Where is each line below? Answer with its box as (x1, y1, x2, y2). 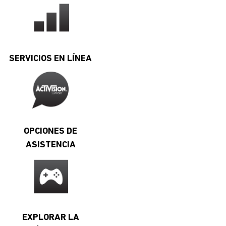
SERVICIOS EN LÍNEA (9, 53, 92, 64)
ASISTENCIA (25, 140, 76, 150)
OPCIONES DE (24, 126, 77, 136)
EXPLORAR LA (22, 212, 79, 222)
